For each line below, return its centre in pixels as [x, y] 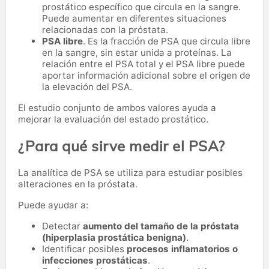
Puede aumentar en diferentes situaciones [134, 18]
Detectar [62, 226]
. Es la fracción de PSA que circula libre [167, 41]
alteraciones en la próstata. [78, 184]
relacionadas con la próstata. [105, 29]
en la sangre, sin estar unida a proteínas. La [137, 52]
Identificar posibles [84, 249]
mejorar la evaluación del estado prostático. [113, 119]
